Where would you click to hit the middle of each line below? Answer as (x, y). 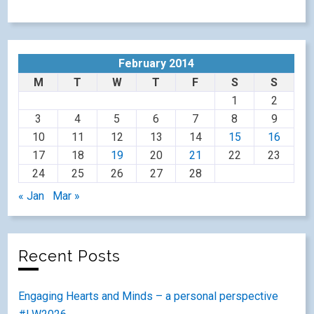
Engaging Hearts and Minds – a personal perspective (149, 296)
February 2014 (157, 63)
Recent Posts (70, 256)
